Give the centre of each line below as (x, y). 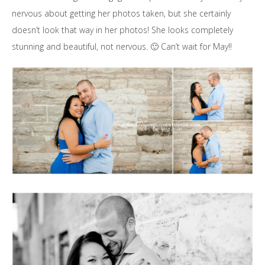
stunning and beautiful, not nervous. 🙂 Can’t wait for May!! (122, 46)
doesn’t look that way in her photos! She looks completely (122, 30)
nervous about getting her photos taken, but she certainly (121, 13)
